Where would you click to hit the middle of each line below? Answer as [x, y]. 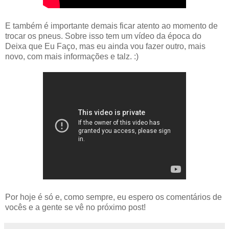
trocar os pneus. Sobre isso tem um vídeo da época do [103, 36]
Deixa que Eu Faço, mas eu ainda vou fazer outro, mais [105, 47]
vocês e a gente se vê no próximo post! [75, 208]
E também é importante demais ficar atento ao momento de [111, 26]
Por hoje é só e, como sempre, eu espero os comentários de [113, 197]
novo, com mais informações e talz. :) [72, 57]
